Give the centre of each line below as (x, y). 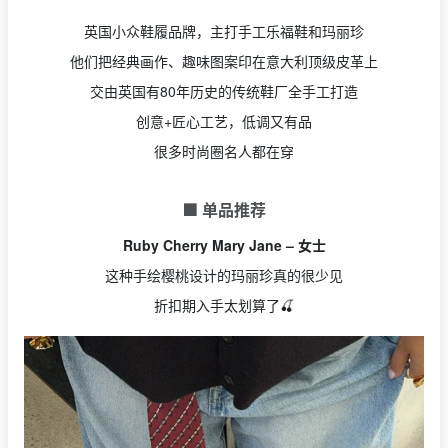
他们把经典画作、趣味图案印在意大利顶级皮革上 (224, 61)
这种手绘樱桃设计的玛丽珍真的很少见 (224, 275)
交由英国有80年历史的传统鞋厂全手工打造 (224, 91)
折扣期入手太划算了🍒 (224, 305)
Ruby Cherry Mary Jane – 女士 (224, 245)
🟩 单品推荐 (224, 210)
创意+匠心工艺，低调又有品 (224, 121)
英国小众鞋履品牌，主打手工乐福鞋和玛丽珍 (224, 31)
